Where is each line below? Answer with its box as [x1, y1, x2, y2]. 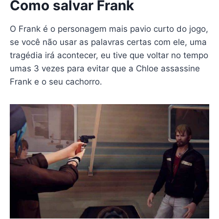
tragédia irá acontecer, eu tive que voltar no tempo [9, 50, 208, 60]
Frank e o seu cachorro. [9, 76, 102, 87]
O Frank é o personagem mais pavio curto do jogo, [9, 23, 208, 34]
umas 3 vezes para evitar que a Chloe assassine [9, 63, 200, 73]
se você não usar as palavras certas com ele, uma [9, 37, 207, 47]
